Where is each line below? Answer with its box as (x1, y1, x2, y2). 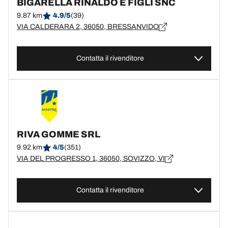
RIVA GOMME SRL (17, 129, 100, 139)
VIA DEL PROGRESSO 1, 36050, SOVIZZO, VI (17, 155, 165, 162)
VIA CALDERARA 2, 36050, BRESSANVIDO (17, 23, 159, 31)
